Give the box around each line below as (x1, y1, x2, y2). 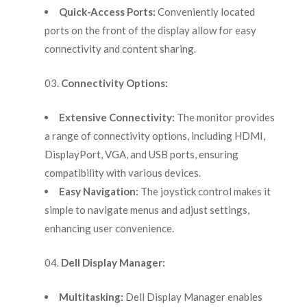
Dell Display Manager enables (123, 291, 262, 304)
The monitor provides (174, 111, 275, 124)
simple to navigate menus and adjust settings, (44, 204, 249, 217)
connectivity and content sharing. (44, 42, 196, 56)
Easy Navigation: (58, 185, 138, 198)
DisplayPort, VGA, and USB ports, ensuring (44, 148, 238, 161)
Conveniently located (155, 5, 255, 19)
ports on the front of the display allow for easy (44, 24, 256, 37)
